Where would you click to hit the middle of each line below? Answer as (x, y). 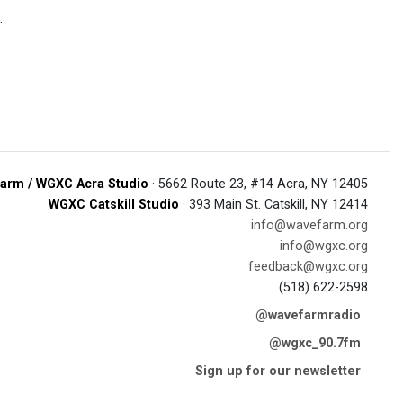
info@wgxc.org (324, 246)
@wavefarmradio (308, 315)
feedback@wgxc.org (308, 267)
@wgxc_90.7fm (315, 343)
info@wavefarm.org (309, 225)
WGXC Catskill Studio (114, 205)
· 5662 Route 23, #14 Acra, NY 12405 (258, 184)
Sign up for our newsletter (278, 371)
